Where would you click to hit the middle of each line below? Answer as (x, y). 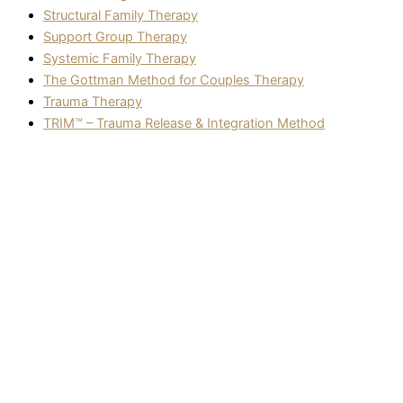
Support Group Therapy (115, 36)
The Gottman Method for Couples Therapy (174, 80)
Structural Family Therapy (121, 15)
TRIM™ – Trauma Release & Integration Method (184, 123)
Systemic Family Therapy (120, 58)
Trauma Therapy (93, 101)
